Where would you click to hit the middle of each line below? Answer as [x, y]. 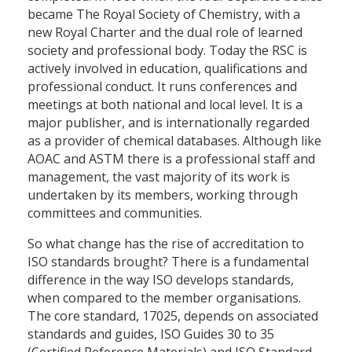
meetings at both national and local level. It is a [165, 105]
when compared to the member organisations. [164, 298]
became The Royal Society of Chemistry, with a [164, 15]
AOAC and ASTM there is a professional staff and [171, 159]
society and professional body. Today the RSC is [167, 51]
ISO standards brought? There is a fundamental [168, 262]
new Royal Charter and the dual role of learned [165, 33]
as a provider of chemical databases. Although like [174, 141]
